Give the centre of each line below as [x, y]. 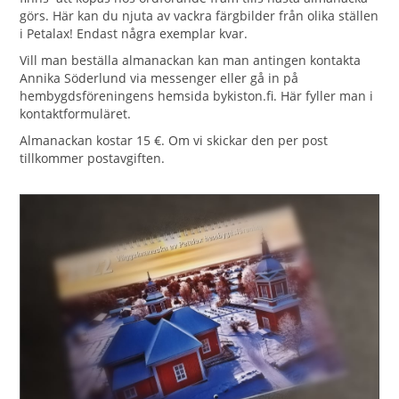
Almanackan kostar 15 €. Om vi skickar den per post [174, 140]
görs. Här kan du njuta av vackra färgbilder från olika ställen [199, 15]
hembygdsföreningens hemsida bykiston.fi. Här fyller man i [197, 95]
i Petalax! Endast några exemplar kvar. [134, 33]
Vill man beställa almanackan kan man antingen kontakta [191, 60]
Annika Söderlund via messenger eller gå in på [159, 77]
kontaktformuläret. [76, 113]
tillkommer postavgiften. [93, 158]
